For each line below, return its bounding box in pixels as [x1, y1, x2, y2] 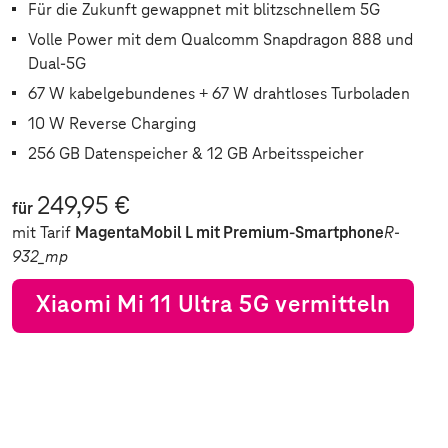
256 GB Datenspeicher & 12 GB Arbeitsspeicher [28, 145, 364, 163]
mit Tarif [12, 224, 75, 242]
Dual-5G [28, 55, 86, 73]
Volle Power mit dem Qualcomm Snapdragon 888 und [28, 31, 413, 49]
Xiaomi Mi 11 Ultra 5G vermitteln [36, 293, 391, 318]
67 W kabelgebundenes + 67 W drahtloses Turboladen [28, 85, 410, 103]
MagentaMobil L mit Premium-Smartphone [75, 224, 384, 242]
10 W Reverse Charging [28, 115, 196, 133]
